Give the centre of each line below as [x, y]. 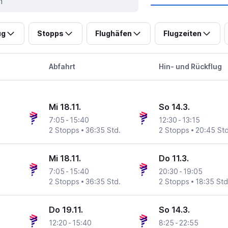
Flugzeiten [182, 34]
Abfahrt [62, 67]
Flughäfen [113, 34]
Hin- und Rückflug [191, 67]
